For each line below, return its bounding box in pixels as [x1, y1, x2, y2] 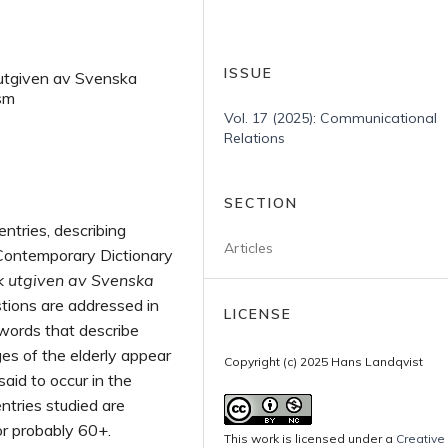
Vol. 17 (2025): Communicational [224, 109, 437, 127]
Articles [224, 239, 273, 257]
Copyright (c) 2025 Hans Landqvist [224, 354, 423, 369]
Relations [224, 129, 285, 147]
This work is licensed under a [224, 431, 396, 446]
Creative [396, 431, 445, 446]
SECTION [224, 194, 298, 212]
